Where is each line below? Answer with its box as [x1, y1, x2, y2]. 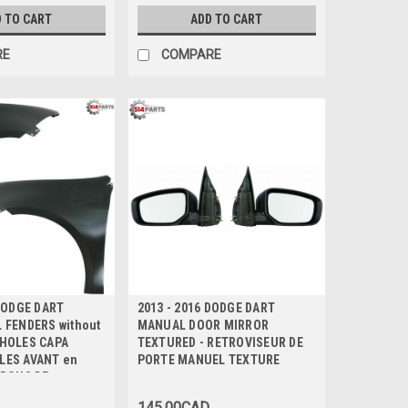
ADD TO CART [190, 11, 263, 26]
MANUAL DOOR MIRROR [137, 318, 270, 333]
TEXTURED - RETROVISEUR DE [137, 335, 303, 351]
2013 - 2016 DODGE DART [137, 301, 276, 316]
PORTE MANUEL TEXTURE [137, 352, 280, 368]
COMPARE [160, 46, 221, 62]
